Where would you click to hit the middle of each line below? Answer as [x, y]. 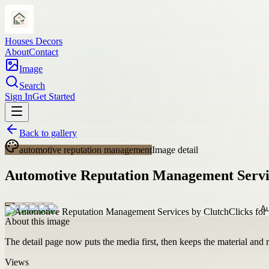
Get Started [54, 96]
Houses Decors [34, 41]
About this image [37, 221]
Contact [44, 52]
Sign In [19, 96]
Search [32, 86]
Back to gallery [48, 133]
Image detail [175, 150]
